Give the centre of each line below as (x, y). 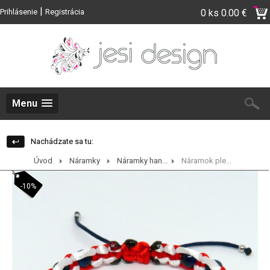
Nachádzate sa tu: (62, 141)
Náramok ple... (206, 161)
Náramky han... (142, 161)
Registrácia (65, 12)
